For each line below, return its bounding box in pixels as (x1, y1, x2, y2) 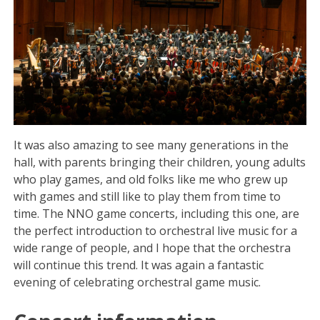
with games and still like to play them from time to (14, 189, 281, 205)
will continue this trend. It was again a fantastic (14, 257, 264, 274)
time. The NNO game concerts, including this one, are (14, 206, 300, 222)
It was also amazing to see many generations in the (14, 137, 289, 154)
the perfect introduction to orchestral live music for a (14, 223, 298, 239)
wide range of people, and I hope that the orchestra (14, 240, 291, 256)
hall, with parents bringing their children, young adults (14, 154, 306, 171)
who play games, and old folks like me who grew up (14, 171, 289, 188)
